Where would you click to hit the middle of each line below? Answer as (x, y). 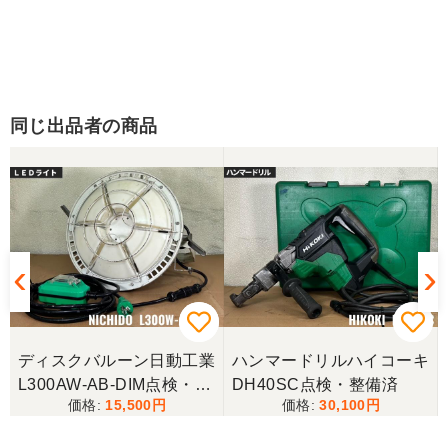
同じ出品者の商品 (84, 126)
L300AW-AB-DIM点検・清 (115, 384)
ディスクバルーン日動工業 (117, 360)
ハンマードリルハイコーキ (331, 360)
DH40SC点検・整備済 (315, 384)
